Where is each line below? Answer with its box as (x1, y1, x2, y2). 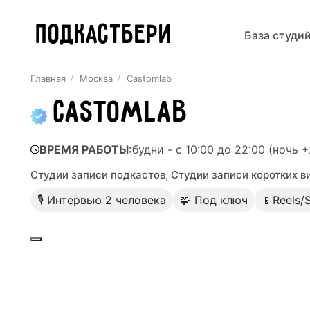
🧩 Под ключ (180, 193, 248, 207)
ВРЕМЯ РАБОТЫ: (39, 143, 132, 156)
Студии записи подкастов (30, 168, 165, 181)
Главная (30, 73, 66, 84)
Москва (80, 73, 113, 84)
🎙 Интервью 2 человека (37, 193, 166, 207)
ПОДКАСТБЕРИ (36, 21, 172, 51)
